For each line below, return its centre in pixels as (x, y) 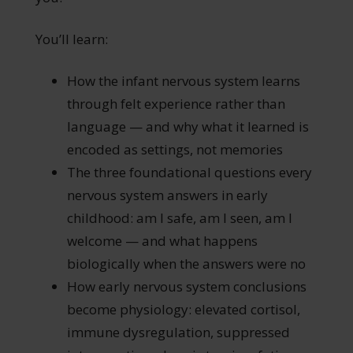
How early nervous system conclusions (186, 286)
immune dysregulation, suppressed (178, 332)
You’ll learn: (71, 39)
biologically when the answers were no (186, 263)
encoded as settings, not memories (175, 149)
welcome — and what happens (162, 240)
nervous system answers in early (167, 195)
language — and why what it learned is (188, 126)
